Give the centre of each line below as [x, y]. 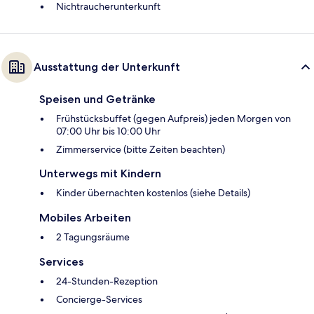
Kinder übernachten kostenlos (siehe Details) [153, 192]
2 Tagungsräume [93, 237]
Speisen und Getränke [97, 99]
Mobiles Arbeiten [85, 217]
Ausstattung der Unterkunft [107, 67]
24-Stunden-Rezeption [107, 281]
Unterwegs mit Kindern [100, 173]
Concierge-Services [99, 299]
